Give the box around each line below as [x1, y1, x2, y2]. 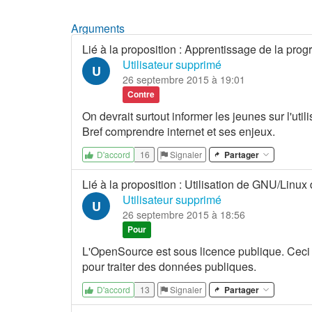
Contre [127, 88, 155, 101]
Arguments [71, 19, 125, 36]
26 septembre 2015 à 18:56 [123, 207, 245, 221]
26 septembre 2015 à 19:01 [123, 72, 245, 86]
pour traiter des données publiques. [82, 258, 256, 274]
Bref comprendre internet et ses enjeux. [82, 123, 275, 139]
